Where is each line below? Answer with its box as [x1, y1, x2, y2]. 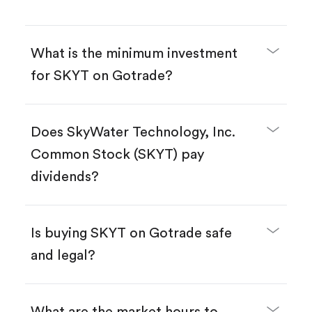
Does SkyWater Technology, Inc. [31, 125, 235, 140]
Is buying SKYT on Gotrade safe [31, 226, 232, 241]
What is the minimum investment [31, 47, 237, 61]
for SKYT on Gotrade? [31, 69, 173, 84]
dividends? [31, 170, 99, 185]
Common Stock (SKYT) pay [31, 148, 204, 162]
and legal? [31, 249, 95, 263]
